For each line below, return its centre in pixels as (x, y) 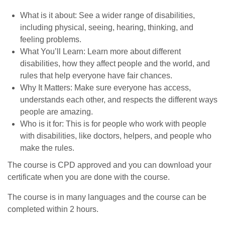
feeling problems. (51, 39)
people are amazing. (57, 112)
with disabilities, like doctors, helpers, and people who (116, 136)
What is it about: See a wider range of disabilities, (107, 15)
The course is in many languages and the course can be (107, 197)
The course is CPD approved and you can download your (109, 165)
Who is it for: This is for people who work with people (113, 124)
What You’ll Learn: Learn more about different (100, 51)
